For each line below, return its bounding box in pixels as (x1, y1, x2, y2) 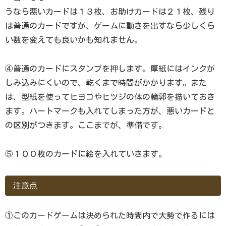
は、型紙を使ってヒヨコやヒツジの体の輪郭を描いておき (5, 92, 215, 101)
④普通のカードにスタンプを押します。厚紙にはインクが (5, 64, 215, 73)
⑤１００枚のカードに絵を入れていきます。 (5, 149, 166, 158)
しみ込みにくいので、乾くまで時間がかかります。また (5, 78, 207, 87)
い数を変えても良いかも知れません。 (5, 36, 142, 44)
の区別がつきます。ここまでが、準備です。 (5, 121, 166, 129)
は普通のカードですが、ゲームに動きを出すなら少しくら (5, 22, 215, 30)
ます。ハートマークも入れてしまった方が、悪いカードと (5, 106, 215, 115)
